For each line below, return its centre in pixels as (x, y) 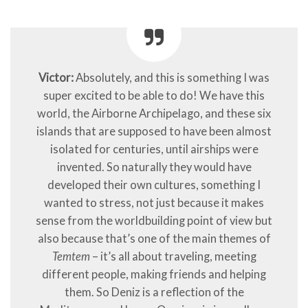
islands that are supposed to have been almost (154, 132)
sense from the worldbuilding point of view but (154, 221)
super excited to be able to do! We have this (154, 96)
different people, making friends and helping (154, 275)
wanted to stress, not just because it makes (154, 203)
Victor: (56, 78)
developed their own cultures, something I (154, 185)
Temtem (71, 257)
